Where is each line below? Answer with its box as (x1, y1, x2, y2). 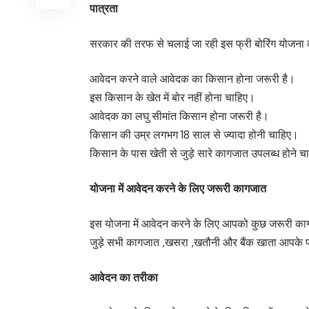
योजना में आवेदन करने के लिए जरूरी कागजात (90, 181, 266, 196)
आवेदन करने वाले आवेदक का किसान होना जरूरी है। (90, 72, 295, 86)
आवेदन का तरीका (90, 270, 158, 285)
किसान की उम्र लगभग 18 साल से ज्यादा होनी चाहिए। (90, 128, 299, 142)
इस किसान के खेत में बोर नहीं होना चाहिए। (90, 90, 255, 105)
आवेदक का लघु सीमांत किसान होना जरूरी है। (90, 109, 269, 123)
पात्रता (90, 1, 118, 16)
